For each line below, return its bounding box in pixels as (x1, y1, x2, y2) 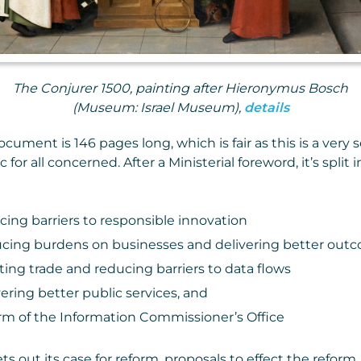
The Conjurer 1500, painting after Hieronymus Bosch (13, 81, 348, 97)
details (243, 100, 289, 116)
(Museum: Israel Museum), (72, 100, 244, 116)
